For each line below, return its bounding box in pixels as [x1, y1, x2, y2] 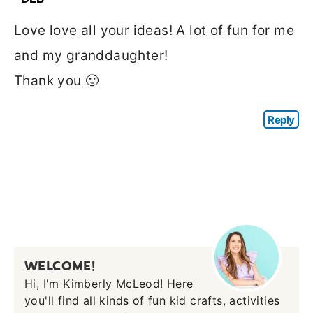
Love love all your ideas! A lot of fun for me [14, 22, 294, 38]
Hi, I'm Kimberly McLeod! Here [24, 276, 194, 291]
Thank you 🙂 [14, 72, 99, 89]
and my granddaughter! [14, 47, 168, 64]
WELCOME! [24, 257, 96, 274]
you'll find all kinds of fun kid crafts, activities [24, 293, 280, 307]
